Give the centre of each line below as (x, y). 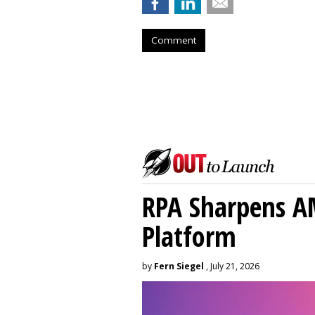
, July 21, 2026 (232, 266)
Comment (174, 40)
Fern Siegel (179, 266)
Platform (189, 236)
